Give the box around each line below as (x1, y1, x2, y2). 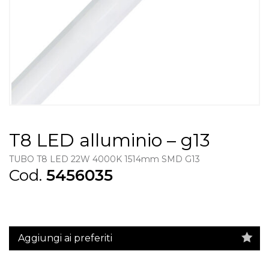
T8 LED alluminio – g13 (9, 129, 210, 151)
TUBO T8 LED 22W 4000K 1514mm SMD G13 (9, 154, 200, 165)
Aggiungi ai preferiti (18, 232, 112, 244)
